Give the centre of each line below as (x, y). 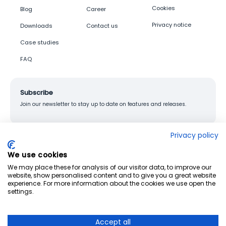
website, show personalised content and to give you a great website (112, 175)
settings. (21, 191)
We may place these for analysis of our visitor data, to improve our (109, 167)
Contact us (102, 26)
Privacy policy (194, 135)
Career (96, 9)
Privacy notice (172, 25)
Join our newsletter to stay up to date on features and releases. (103, 104)
